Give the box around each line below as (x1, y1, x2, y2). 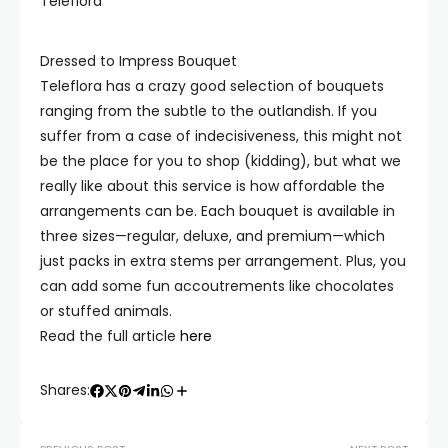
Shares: (40, 380, 90, 400)
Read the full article (40, 326, 180, 346)
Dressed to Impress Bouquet (40, 51, 237, 71)
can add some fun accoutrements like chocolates (40, 276, 394, 296)
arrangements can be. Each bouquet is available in (40, 201, 395, 221)
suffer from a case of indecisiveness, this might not (40, 126, 402, 146)
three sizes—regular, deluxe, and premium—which (40, 226, 385, 246)
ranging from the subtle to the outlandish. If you (40, 101, 377, 121)
